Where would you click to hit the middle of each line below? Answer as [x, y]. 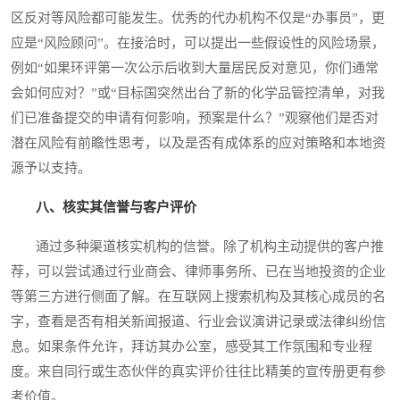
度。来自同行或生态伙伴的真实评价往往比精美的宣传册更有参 [198, 372]
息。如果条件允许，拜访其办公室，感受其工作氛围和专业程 [192, 347]
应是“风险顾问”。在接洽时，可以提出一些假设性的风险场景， [198, 43]
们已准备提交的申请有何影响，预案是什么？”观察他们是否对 [195, 118]
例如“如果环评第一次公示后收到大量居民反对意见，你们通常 [195, 68]
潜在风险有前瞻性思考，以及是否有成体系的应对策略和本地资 [198, 143]
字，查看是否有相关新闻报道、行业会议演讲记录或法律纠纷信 [198, 322]
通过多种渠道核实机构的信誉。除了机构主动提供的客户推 [197, 247]
